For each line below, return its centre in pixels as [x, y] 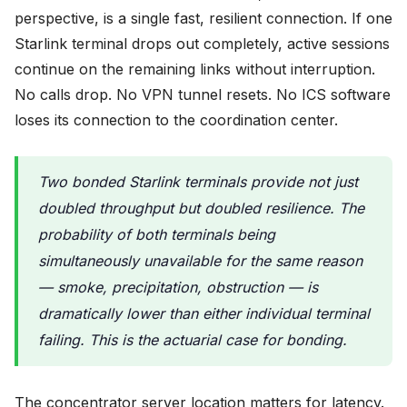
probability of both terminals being [157, 234]
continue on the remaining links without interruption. [195, 69]
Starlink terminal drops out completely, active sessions [202, 44]
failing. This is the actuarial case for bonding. [193, 340]
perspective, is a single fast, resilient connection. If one [203, 18]
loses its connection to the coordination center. [176, 120]
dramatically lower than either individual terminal [204, 313]
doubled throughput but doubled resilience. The [201, 208]
